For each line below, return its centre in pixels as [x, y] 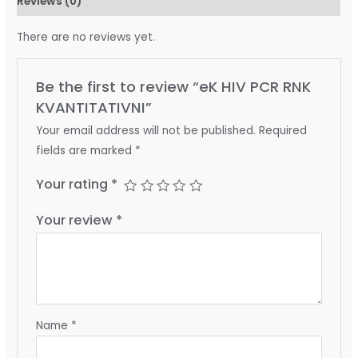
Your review [76, 220]
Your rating [73, 184]
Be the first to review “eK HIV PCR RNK [173, 86]
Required [282, 130]
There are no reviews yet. [86, 38]
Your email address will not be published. [145, 130]
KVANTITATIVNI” [93, 107]
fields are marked [85, 150]
